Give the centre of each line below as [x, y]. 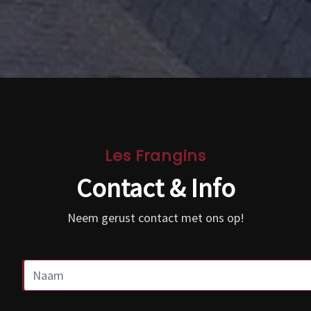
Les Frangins [155, 156]
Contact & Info [155, 188]
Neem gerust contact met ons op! [155, 218]
